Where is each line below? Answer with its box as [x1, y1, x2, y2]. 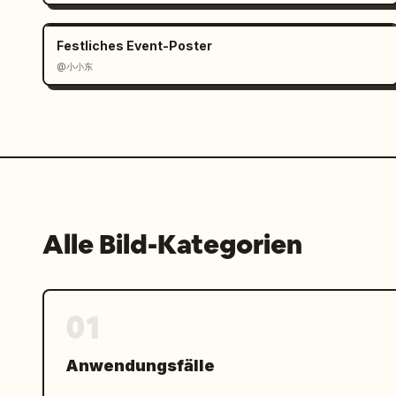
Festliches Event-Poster [57, 38, 212, 53]
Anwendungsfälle [65, 356, 215, 375]
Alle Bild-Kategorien [42, 227, 302, 262]
